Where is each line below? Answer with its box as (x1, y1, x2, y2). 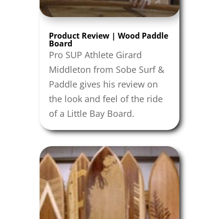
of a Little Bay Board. (48, 107, 134, 119)
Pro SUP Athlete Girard (48, 48, 142, 61)
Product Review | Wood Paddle (48, 30, 168, 41)
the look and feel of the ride (48, 92, 163, 105)
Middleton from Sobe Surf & (48, 63, 164, 75)
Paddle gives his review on (48, 78, 158, 90)
